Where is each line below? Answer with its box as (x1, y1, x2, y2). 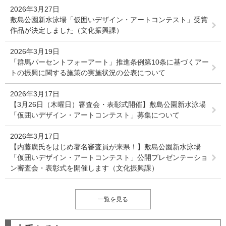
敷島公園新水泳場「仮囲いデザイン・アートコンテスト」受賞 (10, 16, 208, 24)
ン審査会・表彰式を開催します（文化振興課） (10, 164, 158, 172)
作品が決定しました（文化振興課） (10, 26, 123, 34)
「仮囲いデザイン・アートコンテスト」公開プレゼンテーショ (10, 153, 208, 161)
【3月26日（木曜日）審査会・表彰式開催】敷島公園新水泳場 (10, 100, 206, 108)
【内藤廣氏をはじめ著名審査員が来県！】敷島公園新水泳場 (10, 143, 201, 151)
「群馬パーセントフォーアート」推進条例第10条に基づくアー (10, 58, 209, 66)
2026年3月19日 (10, 47, 60, 55)
